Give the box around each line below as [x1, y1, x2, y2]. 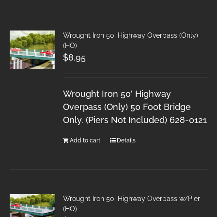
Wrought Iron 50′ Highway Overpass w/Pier [63, 194, 201, 202]
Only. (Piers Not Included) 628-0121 [63, 114, 207, 125]
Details [117, 137, 136, 144]
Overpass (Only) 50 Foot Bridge [63, 101, 191, 112]
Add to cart [70, 137, 101, 144]
